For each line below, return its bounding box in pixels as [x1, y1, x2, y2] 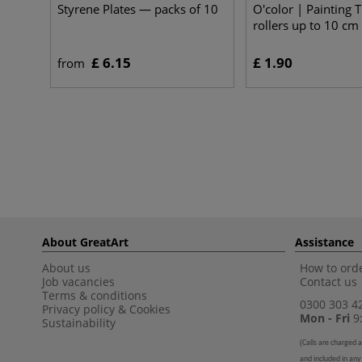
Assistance [295, 234, 354, 250]
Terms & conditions [42, 288, 147, 303]
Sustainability [42, 315, 116, 330]
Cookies [129, 301, 170, 317]
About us [42, 260, 90, 276]
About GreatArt [42, 234, 128, 250]
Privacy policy [42, 301, 115, 317]
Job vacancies [42, 274, 118, 289]
